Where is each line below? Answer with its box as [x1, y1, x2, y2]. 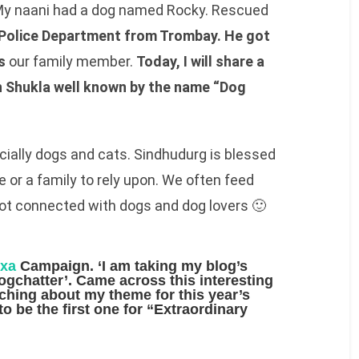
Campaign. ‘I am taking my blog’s [15, 258, 248, 275]
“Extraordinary [146, 301, 248, 318]
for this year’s [155, 287, 250, 304]
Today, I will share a [135, 53, 264, 71]
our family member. [5, 53, 136, 71]
